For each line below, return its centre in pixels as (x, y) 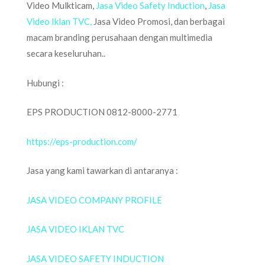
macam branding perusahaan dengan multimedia (119, 37)
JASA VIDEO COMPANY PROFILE (94, 200)
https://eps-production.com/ (82, 141)
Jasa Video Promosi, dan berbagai (158, 21)
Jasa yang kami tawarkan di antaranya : (102, 170)
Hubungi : (45, 83)
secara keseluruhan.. (66, 53)
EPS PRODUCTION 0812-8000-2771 (102, 112)
